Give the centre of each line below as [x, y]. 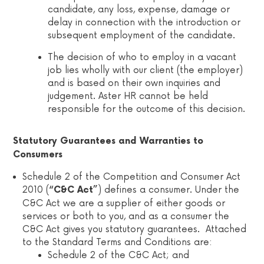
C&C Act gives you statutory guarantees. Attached [135, 229]
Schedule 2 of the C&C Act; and [119, 255]
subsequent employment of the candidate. [142, 35]
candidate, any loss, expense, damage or [139, 9]
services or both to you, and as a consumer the [126, 216]
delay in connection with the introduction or [144, 22]
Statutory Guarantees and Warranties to [108, 141]
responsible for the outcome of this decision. [147, 109]
